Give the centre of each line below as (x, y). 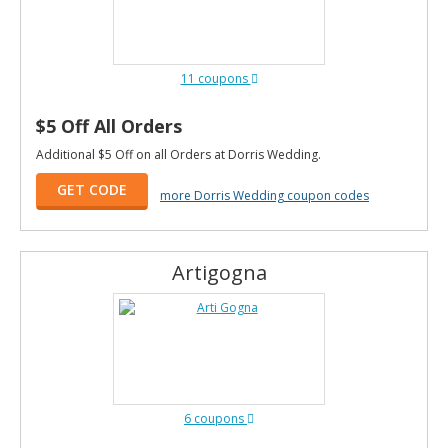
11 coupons (215, 78)
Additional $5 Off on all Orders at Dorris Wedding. (178, 154)
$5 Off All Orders (109, 126)
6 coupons (215, 418)
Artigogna (219, 272)
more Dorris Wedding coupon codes (264, 195)
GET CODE (92, 189)
